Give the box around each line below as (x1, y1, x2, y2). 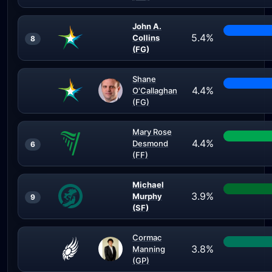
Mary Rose (132, 127, 172, 137)
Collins (132, 33, 160, 42)
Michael (132, 180, 164, 189)
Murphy (132, 191, 162, 201)
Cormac (132, 233, 161, 242)
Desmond (132, 138, 168, 148)
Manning (132, 244, 165, 254)
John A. (132, 21, 161, 31)
